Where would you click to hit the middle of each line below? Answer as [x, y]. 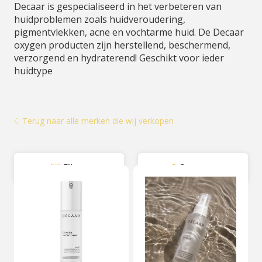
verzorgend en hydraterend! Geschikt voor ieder [119, 58]
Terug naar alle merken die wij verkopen [98, 121]
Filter [75, 168]
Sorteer [197, 168]
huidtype [33, 71]
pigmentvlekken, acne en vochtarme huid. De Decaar [129, 32]
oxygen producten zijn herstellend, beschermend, [122, 45]
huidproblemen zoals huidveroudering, [100, 19]
